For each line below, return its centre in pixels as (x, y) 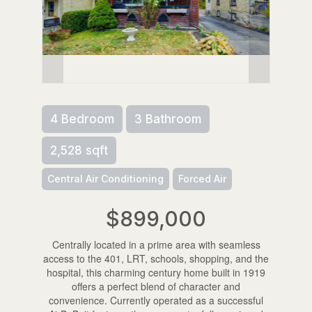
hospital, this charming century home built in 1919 (156, 272)
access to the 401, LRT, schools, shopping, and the (156, 258)
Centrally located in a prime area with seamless (156, 244)
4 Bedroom (82, 119)
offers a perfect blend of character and (156, 286)
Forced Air (202, 178)
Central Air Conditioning (105, 178)
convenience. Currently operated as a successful (156, 300)
